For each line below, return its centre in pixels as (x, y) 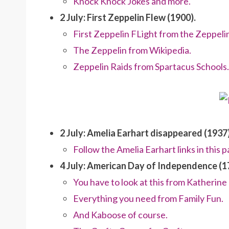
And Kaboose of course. (120, 215)
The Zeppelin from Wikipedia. (132, 50)
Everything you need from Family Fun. (148, 199)
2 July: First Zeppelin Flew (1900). (128, 17)
